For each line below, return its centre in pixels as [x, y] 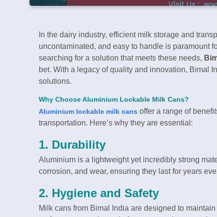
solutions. [55, 81]
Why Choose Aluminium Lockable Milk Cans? [114, 99]
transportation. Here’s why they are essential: [116, 123]
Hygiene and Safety [105, 193]
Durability [79, 144]
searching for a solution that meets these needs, [121, 58]
